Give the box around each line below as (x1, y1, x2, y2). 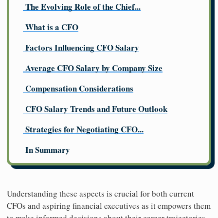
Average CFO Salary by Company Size (25, 62, 163, 74)
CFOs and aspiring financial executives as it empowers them (7, 200, 211, 211)
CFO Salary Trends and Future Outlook (25, 103, 167, 115)
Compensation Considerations (25, 82, 133, 94)
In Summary (25, 144, 70, 156)
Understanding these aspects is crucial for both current (7, 188, 194, 199)
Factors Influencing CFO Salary (25, 41, 139, 54)
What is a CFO (25, 21, 78, 33)
